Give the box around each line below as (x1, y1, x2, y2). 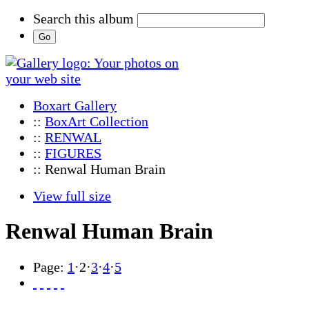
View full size (33, 188, 111, 203)
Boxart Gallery (33, 98, 117, 113)
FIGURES (45, 146, 101, 161)
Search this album (33, 11, 134, 26)
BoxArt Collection (45, 114, 148, 129)
